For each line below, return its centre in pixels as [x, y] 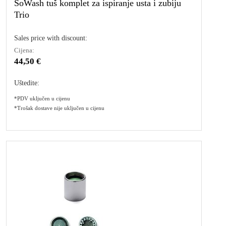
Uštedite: [27, 83]
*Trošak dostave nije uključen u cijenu [59, 108]
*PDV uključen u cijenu [42, 98]
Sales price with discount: [51, 38]
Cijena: [24, 50]
